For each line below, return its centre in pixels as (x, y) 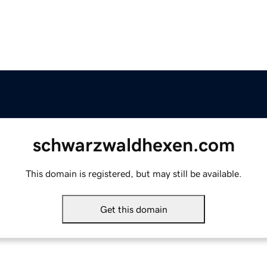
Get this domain (133, 209)
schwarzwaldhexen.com (133, 145)
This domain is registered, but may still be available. (133, 174)
